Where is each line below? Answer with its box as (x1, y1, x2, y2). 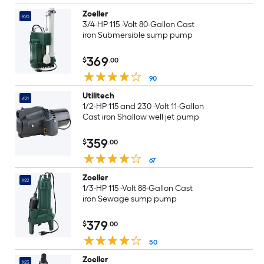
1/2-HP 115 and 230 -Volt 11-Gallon (82, 101, 204, 111)
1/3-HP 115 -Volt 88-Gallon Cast (82, 183, 193, 193)
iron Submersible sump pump (82, 30, 193, 40)
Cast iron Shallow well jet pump (82, 112, 199, 122)
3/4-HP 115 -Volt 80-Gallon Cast (82, 19, 195, 29)
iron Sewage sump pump (82, 194, 177, 204)
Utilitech (82, 91, 114, 101)
